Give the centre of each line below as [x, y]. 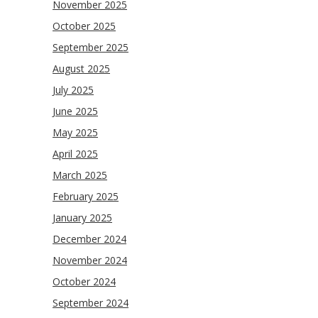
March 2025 [80, 175]
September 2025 [91, 47]
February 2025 [86, 196]
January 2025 [82, 218]
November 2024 [90, 260]
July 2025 [73, 90]
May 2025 [75, 132]
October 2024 [84, 281]
